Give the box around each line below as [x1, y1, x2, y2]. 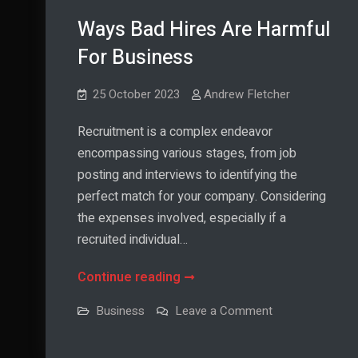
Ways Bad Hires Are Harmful [78, 14, 330, 45]
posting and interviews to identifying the [78, 165, 297, 185]
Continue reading [78, 267, 181, 287]
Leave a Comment [175, 301, 272, 320]
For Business [78, 42, 193, 73]
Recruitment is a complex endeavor [78, 121, 272, 141]
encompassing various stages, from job [78, 143, 296, 163]
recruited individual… [78, 229, 188, 249]
